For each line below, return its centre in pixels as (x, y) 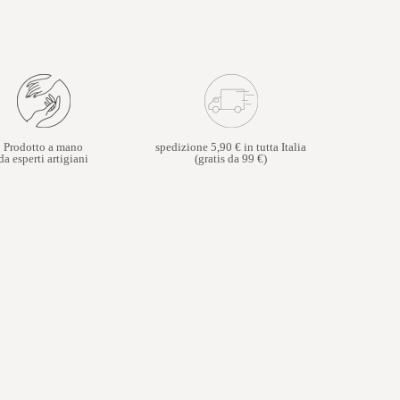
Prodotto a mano (44, 146)
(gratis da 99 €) (231, 158)
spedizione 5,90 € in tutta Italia (231, 146)
